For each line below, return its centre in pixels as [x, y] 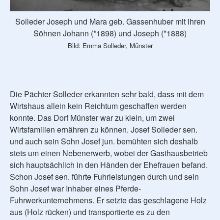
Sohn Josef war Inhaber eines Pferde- [75, 189]
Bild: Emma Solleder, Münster [110, 46]
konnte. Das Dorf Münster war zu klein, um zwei [92, 118]
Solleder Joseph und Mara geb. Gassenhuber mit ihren [110, 22]
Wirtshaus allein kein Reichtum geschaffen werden [98, 106]
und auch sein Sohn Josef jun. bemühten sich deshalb [104, 141]
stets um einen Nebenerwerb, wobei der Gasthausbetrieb [109, 153]
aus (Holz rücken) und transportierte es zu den [90, 212]
